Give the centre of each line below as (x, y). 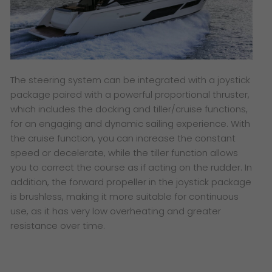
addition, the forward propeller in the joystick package (131, 182)
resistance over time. (59, 225)
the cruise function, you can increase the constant (123, 138)
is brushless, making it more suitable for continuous (125, 196)
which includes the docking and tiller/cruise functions (128, 109)
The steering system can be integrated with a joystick (131, 80)
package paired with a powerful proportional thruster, (130, 94)
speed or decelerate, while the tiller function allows (124, 152)
